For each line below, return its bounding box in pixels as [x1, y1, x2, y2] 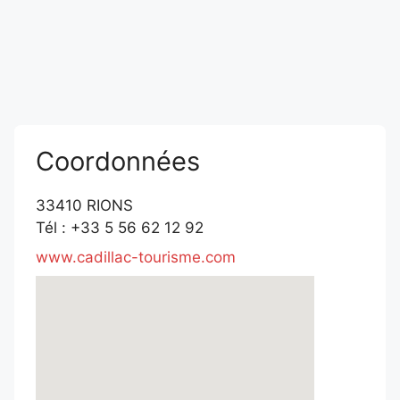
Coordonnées [36, 145, 200, 177]
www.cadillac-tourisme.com [36, 247, 236, 266]
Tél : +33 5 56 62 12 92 [36, 218, 204, 237]
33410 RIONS [36, 196, 133, 214]
